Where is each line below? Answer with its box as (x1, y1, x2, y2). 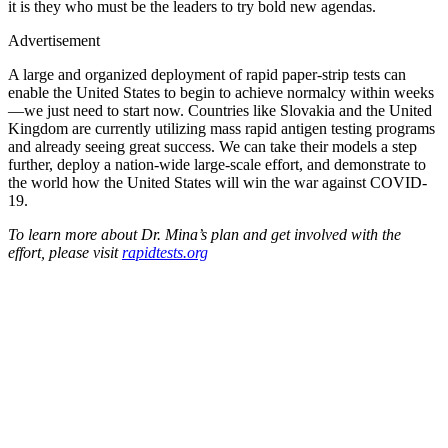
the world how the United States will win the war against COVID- (8, 173, 427, 191)
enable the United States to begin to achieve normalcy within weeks (8, 83, 434, 101)
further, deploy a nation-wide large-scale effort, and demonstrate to (8, 155, 426, 173)
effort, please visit (8, 243, 118, 261)
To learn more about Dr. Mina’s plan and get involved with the (8, 225, 401, 243)
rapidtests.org (122, 243, 208, 261)
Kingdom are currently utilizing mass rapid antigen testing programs (8, 119, 435, 137)
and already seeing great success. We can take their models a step (8, 137, 417, 155)
